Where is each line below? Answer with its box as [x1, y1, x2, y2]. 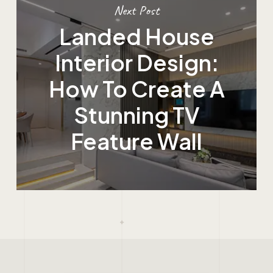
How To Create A [48, 74, 225, 102]
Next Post [114, 2, 160, 19]
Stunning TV [73, 101, 200, 129]
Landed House [58, 22, 214, 50]
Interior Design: [54, 48, 219, 76]
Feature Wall [71, 127, 203, 155]
